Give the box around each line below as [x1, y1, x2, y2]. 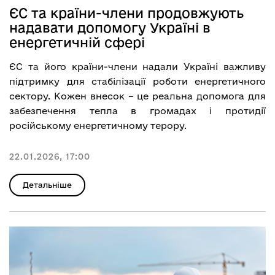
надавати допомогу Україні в [9, 20, 211, 35]
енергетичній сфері [9, 34, 145, 50]
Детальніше [23, 180, 72, 189]
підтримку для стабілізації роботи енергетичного [9, 76, 266, 87]
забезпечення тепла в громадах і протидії [9, 105, 266, 116]
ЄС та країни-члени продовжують [9, 5, 244, 20]
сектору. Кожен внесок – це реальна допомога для [9, 90, 266, 101]
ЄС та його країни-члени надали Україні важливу [9, 61, 266, 72]
